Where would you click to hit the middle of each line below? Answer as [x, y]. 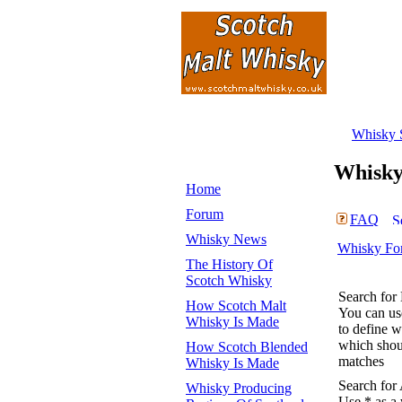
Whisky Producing [239, 388]
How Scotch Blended [247, 347]
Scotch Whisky [229, 280]
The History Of [229, 264]
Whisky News [226, 239]
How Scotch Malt [236, 306]
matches [361, 361]
